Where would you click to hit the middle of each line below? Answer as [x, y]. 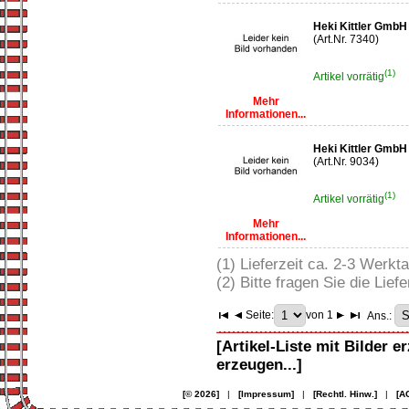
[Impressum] [266, 394]
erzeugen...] [259, 365]
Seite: [260, 315]
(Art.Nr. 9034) [346, 162]
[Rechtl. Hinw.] [345, 394]
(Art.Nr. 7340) [346, 39]
